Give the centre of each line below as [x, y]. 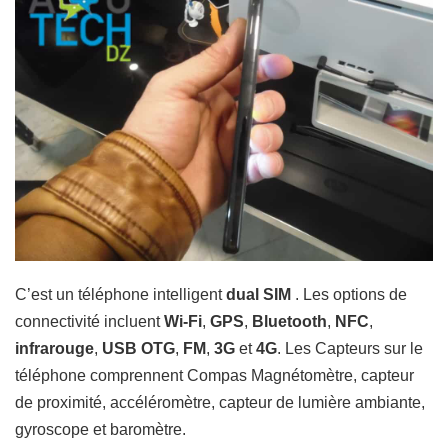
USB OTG [136, 349]
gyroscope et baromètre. [100, 430]
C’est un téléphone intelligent [118, 295]
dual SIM [256, 295]
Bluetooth [287, 322]
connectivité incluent [89, 322]
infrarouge [54, 349]
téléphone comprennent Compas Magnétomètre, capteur [214, 376]
